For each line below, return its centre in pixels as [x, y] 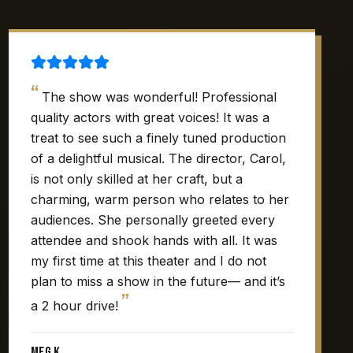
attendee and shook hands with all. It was [154, 240]
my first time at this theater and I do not [148, 261]
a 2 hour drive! [74, 306]
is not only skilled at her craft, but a [136, 179]
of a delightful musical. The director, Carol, [158, 158]
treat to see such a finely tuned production [158, 138]
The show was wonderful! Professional [159, 97]
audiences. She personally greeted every [152, 220]
